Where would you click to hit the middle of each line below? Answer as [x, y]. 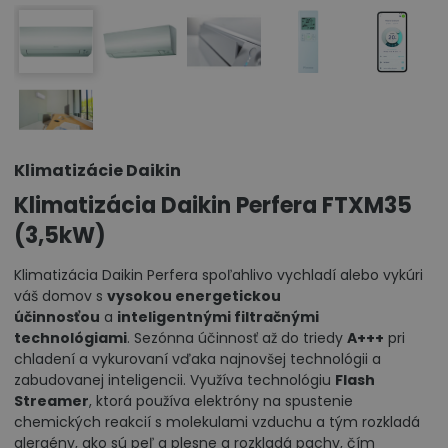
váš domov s [60, 296]
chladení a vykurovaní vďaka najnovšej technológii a [197, 359]
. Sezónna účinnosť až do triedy [237, 338]
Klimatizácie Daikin [97, 170]
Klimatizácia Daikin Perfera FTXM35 [213, 205]
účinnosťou [57, 317]
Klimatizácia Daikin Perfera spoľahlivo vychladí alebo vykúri [218, 275]
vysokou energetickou [194, 296]
